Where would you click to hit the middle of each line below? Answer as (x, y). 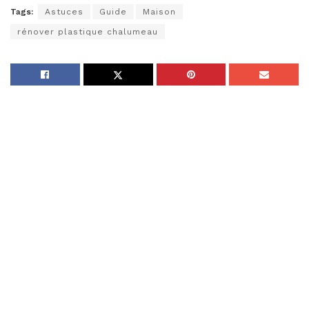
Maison (159, 11)
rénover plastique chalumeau (88, 31)
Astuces (64, 11)
